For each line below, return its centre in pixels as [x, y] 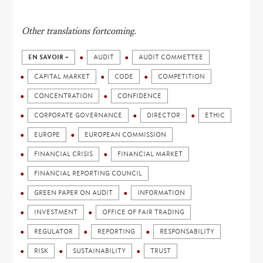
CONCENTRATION [64, 96]
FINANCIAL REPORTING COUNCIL [88, 173]
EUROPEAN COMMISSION [126, 135]
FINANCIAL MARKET [150, 154]
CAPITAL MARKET [62, 77]
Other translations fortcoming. [79, 31]
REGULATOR [54, 232]
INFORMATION [161, 193]
